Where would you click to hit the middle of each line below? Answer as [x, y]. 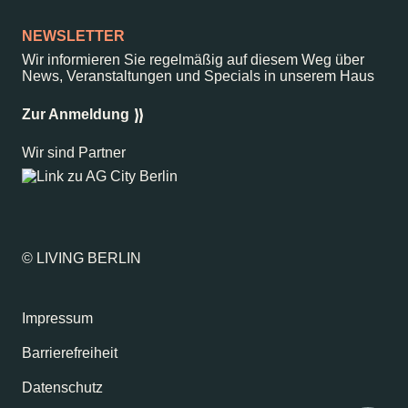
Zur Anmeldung [76, 114]
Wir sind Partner [74, 152]
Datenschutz [62, 387]
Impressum [57, 318]
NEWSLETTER [73, 36]
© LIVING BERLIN [82, 258]
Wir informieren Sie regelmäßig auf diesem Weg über [193, 59]
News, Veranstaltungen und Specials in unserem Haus [198, 76]
